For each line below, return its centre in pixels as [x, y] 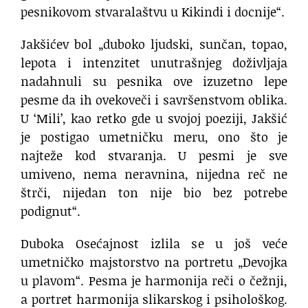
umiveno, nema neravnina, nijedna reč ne [154, 174]
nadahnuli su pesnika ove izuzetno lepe [154, 81]
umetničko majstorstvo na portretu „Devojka [154, 262]
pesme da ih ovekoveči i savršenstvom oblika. [154, 99]
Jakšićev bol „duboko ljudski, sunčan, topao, [154, 44]
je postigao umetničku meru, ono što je [154, 136]
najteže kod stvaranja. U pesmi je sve [154, 155]
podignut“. [51, 211]
